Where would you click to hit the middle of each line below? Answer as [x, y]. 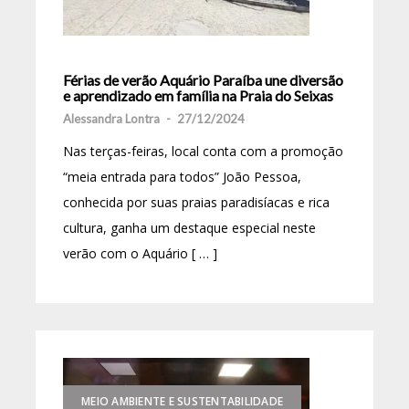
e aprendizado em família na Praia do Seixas [198, 96]
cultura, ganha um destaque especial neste [189, 228]
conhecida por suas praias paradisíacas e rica [196, 203]
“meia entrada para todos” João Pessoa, [182, 177]
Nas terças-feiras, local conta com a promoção [203, 152]
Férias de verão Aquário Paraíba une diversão [203, 80]
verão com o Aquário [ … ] [140, 254]
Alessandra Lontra [111, 119]
